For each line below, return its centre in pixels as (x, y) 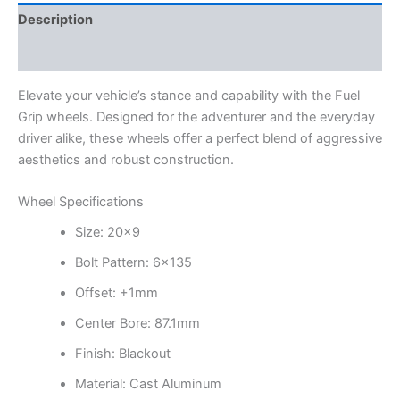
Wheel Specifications (81, 202)
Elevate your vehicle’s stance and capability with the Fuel (189, 95)
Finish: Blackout (122, 354)
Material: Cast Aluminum (148, 384)
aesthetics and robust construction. (126, 159)
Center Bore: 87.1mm (137, 324)
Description (55, 20)
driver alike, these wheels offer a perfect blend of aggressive (200, 138)
